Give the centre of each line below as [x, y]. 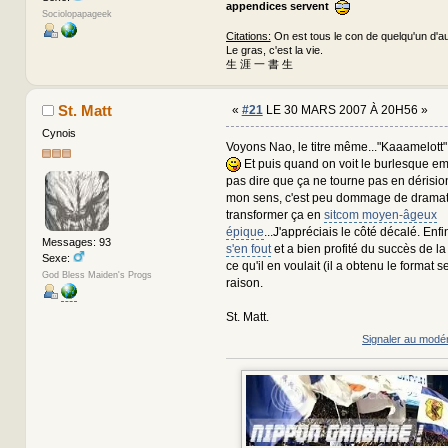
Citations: [248, 36]
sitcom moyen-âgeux [380, 215]
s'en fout [248, 249]
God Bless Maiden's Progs [96, 275]
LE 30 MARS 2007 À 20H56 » [345, 110]
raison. [244, 283]
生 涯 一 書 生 [259, 64]
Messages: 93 [76, 241]
